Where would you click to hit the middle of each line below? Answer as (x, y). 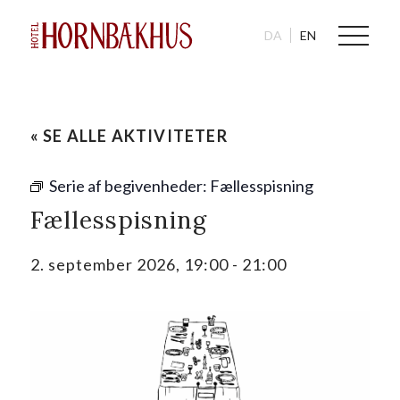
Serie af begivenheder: (129, 185)
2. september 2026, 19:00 (129, 264)
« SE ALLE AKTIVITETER (129, 135)
